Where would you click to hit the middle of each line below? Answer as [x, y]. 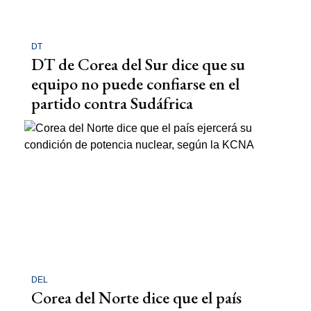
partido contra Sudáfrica [112, 103]
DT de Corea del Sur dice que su [138, 65]
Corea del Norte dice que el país [136, 297]
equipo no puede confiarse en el [135, 84]
